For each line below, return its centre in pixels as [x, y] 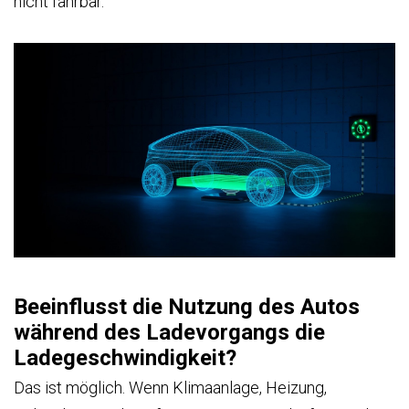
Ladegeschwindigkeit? [125, 358]
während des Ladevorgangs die [169, 333]
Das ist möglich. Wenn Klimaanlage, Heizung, [170, 388]
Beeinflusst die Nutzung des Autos [187, 307]
